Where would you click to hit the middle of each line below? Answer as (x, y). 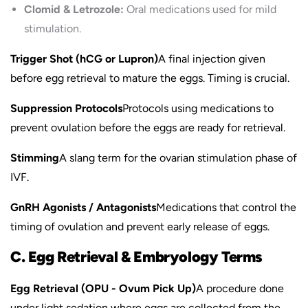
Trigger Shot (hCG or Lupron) (84, 59)
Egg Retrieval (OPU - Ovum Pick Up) (103, 288)
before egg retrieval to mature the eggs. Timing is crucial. (150, 78)
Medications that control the (226, 207)
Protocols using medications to (198, 108)
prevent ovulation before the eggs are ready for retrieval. (148, 128)
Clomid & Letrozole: (74, 9)
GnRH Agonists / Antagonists (83, 207)
